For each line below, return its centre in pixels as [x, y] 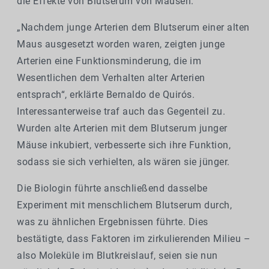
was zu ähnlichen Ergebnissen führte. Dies [113, 222]
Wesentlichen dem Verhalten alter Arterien [111, 78]
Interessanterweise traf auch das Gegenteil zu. [121, 112]
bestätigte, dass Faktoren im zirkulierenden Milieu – [134, 239]
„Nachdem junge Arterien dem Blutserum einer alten [133, 28]
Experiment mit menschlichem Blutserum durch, [124, 205]
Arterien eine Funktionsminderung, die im [109, 61]
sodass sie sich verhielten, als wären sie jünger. [123, 162]
